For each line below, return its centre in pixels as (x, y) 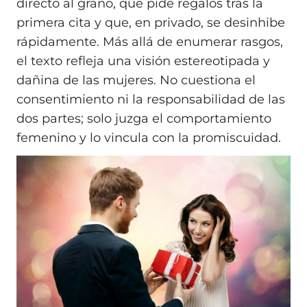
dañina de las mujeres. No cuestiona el (136, 81)
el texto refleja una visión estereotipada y (143, 61)
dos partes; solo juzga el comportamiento (144, 119)
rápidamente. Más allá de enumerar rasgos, (150, 42)
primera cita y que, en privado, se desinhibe (151, 23)
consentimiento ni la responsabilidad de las (151, 100)
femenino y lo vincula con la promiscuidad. (149, 138)
